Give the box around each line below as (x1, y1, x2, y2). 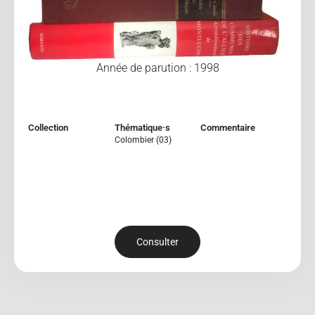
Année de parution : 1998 (96, 60, 219, 75)
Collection (28, 122, 68, 133)
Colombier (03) (114, 134, 172, 145)
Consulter (136, 236, 179, 248)
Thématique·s (114, 122, 170, 133)
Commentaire (200, 122, 256, 133)
